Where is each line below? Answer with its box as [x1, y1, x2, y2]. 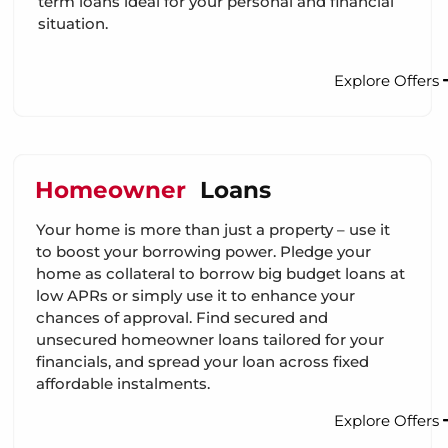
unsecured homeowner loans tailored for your [36, 329, 384, 349]
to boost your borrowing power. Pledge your [36, 241, 371, 261]
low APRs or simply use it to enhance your [36, 285, 355, 305]
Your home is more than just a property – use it [36, 219, 390, 239]
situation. [38, 14, 108, 34]
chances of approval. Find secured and [36, 307, 328, 327]
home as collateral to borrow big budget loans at [36, 263, 405, 283]
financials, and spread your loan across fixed [36, 351, 369, 371]
